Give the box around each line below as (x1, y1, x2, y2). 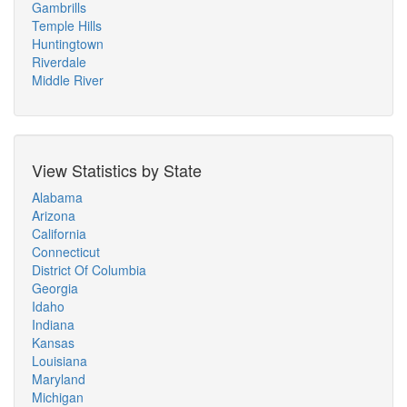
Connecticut (32, 243, 100, 261)
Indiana (32, 315, 74, 333)
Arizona (32, 206, 75, 224)
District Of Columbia (32, 261, 146, 279)
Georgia (32, 279, 78, 297)
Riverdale (32, 53, 86, 71)
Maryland (32, 370, 85, 388)
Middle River (32, 71, 104, 89)
